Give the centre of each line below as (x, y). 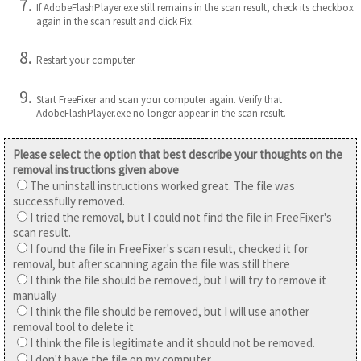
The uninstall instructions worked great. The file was (162, 186)
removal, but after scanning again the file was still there (151, 264)
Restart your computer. (86, 60)
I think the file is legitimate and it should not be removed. (172, 343)
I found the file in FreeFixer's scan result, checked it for (169, 249)
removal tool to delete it (73, 327)
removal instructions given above (96, 170)
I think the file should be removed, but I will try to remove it (178, 280)
